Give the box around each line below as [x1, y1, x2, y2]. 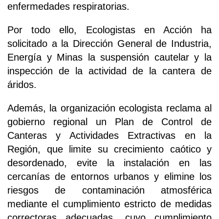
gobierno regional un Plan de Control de [7, 116, 212, 128]
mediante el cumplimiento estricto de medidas [7, 198, 212, 210]
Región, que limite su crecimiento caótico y [7, 144, 212, 155]
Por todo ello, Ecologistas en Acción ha [7, 24, 212, 36]
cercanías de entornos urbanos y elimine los [7, 171, 212, 182]
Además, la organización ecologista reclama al [7, 103, 212, 114]
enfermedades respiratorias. [7, 1, 130, 12]
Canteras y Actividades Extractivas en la [7, 130, 212, 141]
